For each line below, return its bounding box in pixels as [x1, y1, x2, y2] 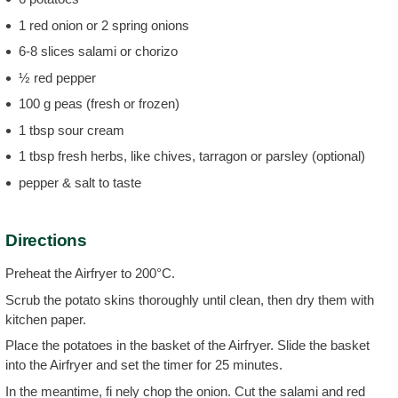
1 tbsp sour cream [19, 122, 124, 138]
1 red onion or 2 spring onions [19, 17, 189, 33]
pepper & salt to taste [19, 174, 141, 190]
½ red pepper [19, 69, 96, 85]
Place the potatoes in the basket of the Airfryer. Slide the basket [5, 338, 370, 353]
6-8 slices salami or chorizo [19, 44, 178, 59]
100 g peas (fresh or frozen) [19, 96, 179, 111]
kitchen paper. [5, 311, 86, 327]
